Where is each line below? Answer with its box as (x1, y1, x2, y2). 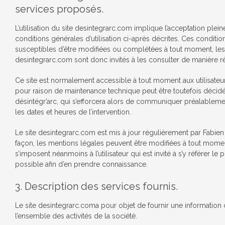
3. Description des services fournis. (15, 180, 178, 192)
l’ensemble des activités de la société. (15, 212, 137, 220)
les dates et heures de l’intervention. (15, 108, 131, 116)
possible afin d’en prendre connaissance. (15, 160, 148, 168)
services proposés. (15, 3, 103, 15)
